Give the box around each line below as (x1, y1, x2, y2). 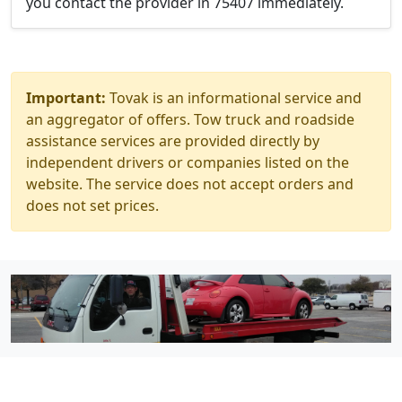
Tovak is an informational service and (106, 88, 362, 108)
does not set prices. (26, 196, 159, 215)
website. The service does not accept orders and (26, 174, 354, 194)
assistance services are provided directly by (26, 131, 319, 151)
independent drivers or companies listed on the (26, 153, 349, 172)
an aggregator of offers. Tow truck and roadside (26, 109, 354, 129)
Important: (26, 88, 106, 108)
